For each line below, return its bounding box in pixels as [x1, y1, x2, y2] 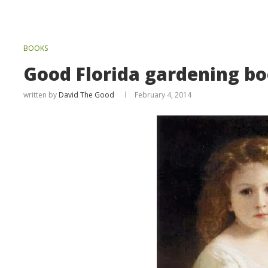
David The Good [59, 90, 115, 100]
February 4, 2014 [135, 90, 192, 100]
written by [23, 90, 59, 100]
